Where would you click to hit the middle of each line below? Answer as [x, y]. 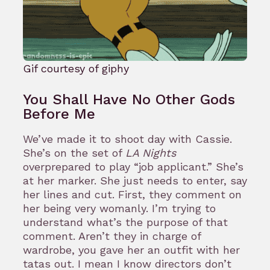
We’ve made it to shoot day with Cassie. [127, 139]
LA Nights [151, 153]
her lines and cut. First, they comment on [132, 194]
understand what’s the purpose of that [125, 222]
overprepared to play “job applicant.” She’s [133, 167]
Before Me [59, 114]
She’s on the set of [74, 153]
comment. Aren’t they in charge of [112, 236]
